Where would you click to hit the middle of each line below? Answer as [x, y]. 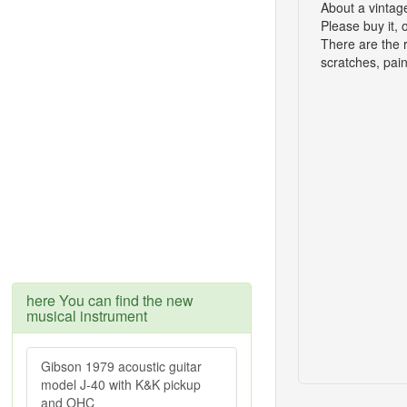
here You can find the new [110, 300]
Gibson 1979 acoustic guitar [121, 366]
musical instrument [87, 316]
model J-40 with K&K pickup [121, 384]
